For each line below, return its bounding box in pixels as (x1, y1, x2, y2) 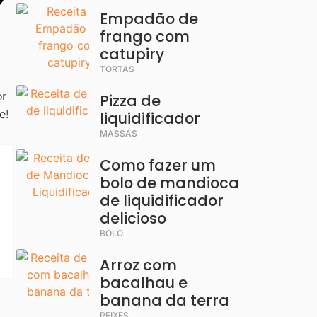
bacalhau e (99, 272, 188, 293)
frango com (99, 26, 190, 47)
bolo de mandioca (99, 173, 239, 193)
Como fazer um (99, 155, 216, 175)
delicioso (99, 208, 166, 229)
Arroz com (99, 255, 177, 275)
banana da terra (99, 290, 229, 311)
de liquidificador (99, 190, 224, 211)
